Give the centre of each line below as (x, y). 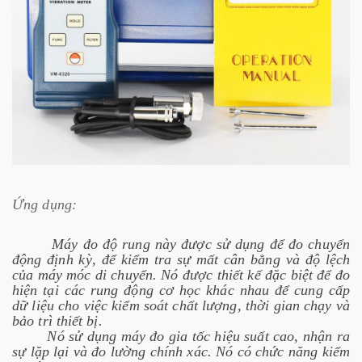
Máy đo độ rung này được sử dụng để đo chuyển (181, 244)
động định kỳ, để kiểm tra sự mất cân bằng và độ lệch (181, 260)
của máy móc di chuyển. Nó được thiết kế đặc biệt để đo (181, 275)
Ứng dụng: (44, 205)
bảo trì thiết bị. (57, 321)
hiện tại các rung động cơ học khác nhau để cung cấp (181, 290)
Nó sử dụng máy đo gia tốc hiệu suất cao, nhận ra (181, 337)
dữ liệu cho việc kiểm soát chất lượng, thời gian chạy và (181, 306)
